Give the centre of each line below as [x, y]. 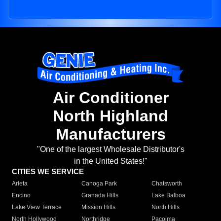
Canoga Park [99, 184]
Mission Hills [99, 207]
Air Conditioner [110, 98]
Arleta [20, 184]
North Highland [110, 116]
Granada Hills [100, 196]
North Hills [165, 207]
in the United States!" [110, 161]
